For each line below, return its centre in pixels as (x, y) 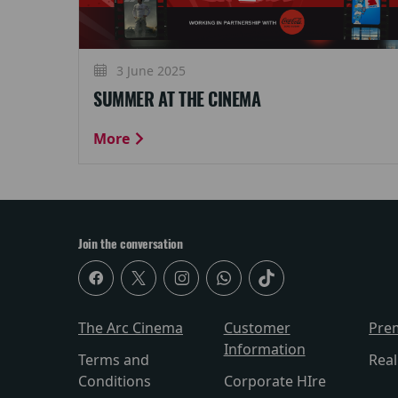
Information (264, 349)
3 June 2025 (149, 70)
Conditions (115, 381)
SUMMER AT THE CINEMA (177, 99)
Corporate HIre (275, 381)
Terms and (114, 360)
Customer (257, 328)
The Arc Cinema (131, 328)
